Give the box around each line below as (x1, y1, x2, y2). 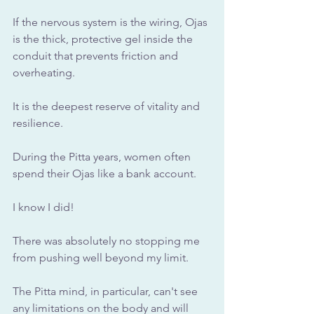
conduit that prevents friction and (13, 48, 181, 62)
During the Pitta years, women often (13, 149, 193, 163)
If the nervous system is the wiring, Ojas (13, 15, 210, 29)
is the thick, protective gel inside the (13, 32, 196, 46)
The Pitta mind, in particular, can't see (13, 284, 200, 298)
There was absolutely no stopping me (13, 233, 203, 247)
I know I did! (13, 200, 74, 214)
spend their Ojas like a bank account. (13, 166, 199, 180)
